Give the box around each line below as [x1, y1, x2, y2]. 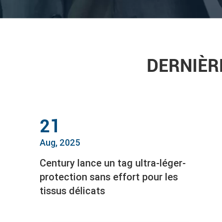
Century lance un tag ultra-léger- [40, 157, 186, 169]
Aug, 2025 [40, 137, 80, 149]
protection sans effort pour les [40, 170, 178, 183]
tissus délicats [40, 184, 105, 197]
